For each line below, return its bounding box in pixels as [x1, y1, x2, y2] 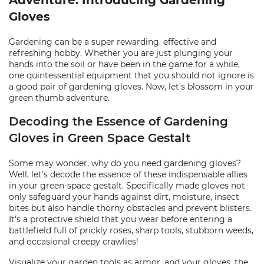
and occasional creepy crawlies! [9, 236, 138, 247]
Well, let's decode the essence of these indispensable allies [9, 169, 247, 180]
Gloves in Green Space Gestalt [9, 131, 190, 145]
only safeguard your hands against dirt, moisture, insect [9, 192, 239, 202]
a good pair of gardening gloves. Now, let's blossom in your [9, 81, 254, 92]
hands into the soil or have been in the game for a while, [9, 59, 240, 70]
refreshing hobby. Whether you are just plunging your [9, 48, 233, 58]
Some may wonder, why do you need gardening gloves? [9, 158, 241, 169]
